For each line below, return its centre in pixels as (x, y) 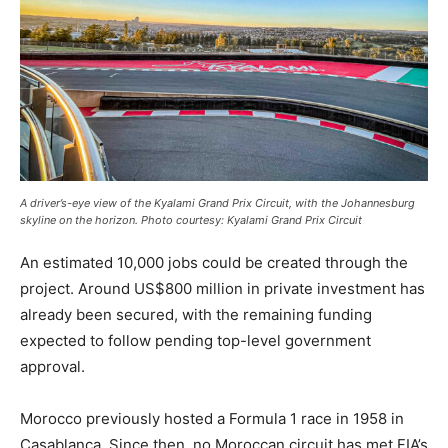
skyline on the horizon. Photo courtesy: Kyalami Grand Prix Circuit (191, 220)
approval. (52, 367)
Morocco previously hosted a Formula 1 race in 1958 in (212, 419)
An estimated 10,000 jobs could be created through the (214, 263)
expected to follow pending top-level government (195, 341)
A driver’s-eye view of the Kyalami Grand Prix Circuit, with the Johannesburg (217, 203)
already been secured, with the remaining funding (196, 315)
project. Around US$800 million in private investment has (222, 289)
